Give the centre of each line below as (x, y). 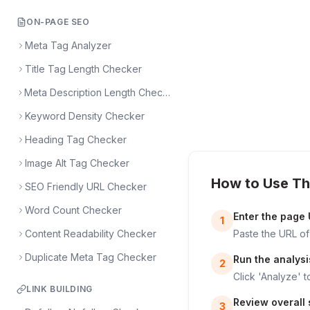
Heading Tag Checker (76, 139)
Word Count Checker (73, 210)
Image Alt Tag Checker (77, 163)
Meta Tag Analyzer (68, 45)
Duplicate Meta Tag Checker (91, 257)
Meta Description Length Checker (167, 92)
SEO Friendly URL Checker (86, 186)
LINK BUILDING (60, 289)
